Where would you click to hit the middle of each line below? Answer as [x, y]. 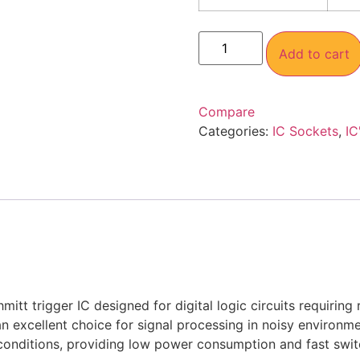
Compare [226, 112]
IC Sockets [305, 131]
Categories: [235, 131]
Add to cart [314, 54]
